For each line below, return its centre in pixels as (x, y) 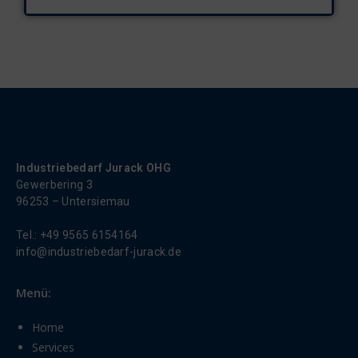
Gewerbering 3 (56, 185)
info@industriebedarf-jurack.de (99, 252)
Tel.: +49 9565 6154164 (77, 235)
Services (53, 347)
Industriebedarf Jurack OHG (93, 168)
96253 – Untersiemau (73, 201)
